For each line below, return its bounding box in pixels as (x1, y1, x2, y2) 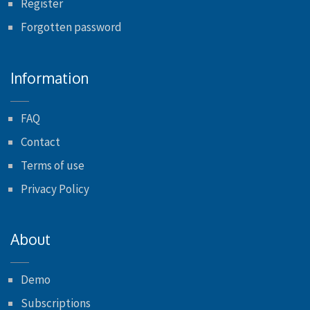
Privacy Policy (21, 181, 89, 197)
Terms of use (21, 157, 84, 173)
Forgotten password (21, 19, 122, 35)
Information (10, 68, 89, 87)
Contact (21, 134, 60, 149)
